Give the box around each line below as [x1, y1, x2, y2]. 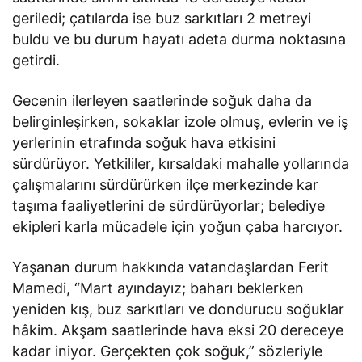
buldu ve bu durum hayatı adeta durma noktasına [12, 31, 347, 48]
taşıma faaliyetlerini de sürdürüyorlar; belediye [12, 197, 326, 215]
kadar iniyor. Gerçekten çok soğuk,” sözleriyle [12, 343, 323, 360]
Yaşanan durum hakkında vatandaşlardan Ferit [12, 259, 330, 276]
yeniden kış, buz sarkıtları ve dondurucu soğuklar [12, 301, 345, 318]
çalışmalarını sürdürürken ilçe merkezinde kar [12, 176, 319, 194]
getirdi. [12, 52, 60, 69]
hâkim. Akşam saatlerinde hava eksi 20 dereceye [12, 322, 344, 339]
